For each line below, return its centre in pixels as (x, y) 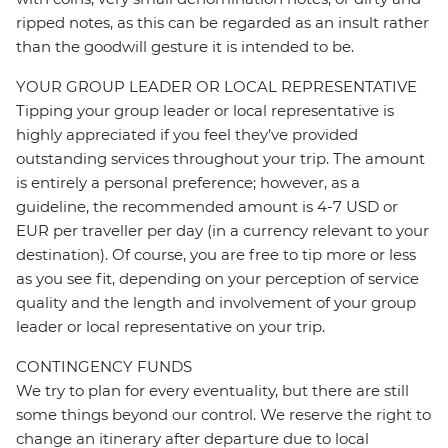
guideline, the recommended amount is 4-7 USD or (207, 207)
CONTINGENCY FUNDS (104, 367)
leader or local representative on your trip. (170, 327)
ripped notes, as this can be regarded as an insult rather (222, 23)
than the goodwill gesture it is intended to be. (185, 47)
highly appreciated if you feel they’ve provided (187, 135)
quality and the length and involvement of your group (216, 303)
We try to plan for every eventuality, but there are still (212, 391)
